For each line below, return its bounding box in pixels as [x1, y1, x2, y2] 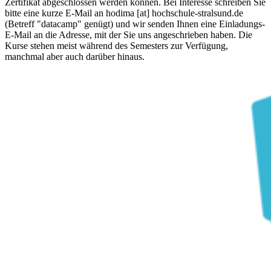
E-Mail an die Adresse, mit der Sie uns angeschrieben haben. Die [5, 29, 252, 40]
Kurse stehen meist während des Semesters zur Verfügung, [5, 40, 228, 51]
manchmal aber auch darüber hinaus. [5, 51, 145, 62]
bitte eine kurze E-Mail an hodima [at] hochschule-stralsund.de [5, 7, 243, 18]
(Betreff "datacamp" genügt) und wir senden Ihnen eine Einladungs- [5, 18, 265, 29]
